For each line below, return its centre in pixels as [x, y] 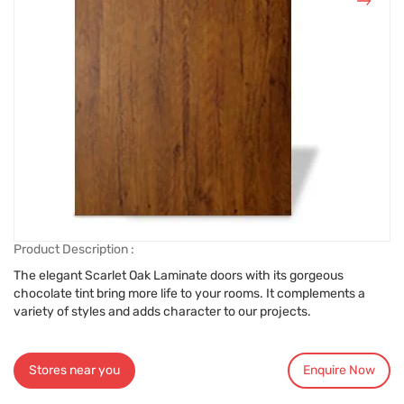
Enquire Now [340, 370]
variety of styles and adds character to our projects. [162, 312]
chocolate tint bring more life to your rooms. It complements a [189, 294]
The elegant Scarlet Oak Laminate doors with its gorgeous [179, 275]
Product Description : [74, 249]
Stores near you [74, 370]
